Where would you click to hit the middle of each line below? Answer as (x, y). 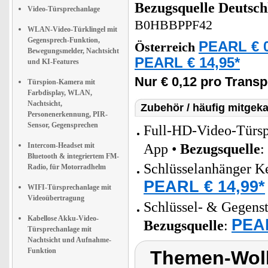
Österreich (167, 47)
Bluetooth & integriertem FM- (73, 156)
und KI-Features (53, 62)
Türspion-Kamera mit (61, 82)
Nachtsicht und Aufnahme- (69, 240)
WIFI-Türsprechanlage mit (69, 187)
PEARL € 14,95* (187, 63)
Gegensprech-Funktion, (64, 40)
